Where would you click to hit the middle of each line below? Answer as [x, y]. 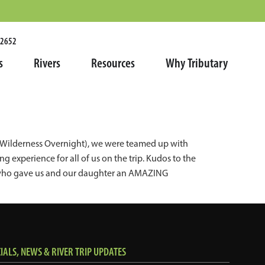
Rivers [47, 63]
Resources [113, 63]
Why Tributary [197, 63]
